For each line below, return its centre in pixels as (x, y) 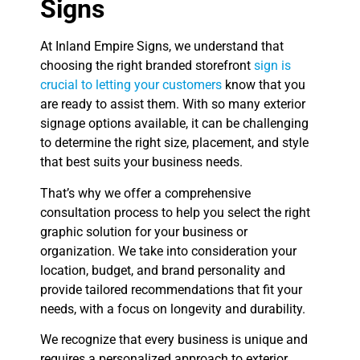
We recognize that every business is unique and (174, 340)
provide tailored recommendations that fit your (171, 289)
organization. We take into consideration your (168, 251)
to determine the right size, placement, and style (174, 143)
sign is (272, 66)
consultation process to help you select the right (175, 212)
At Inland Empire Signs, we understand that (162, 47)
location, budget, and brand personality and (163, 270)
